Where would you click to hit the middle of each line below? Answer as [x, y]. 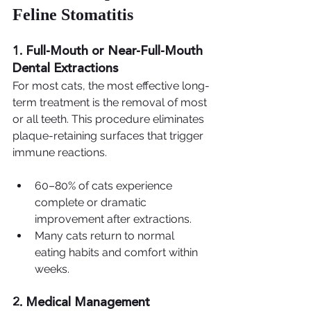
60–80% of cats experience [105, 186]
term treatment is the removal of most [111, 103]
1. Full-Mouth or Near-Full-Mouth [109, 52]
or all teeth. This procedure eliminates [110, 119]
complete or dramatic [92, 203]
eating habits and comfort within [118, 253]
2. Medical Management [81, 303]
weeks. [52, 269]
